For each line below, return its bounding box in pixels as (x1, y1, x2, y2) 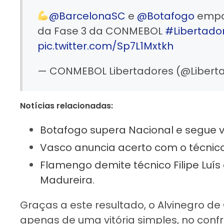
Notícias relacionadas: (20, 99, 113, 111)
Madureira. (40, 172, 94, 187)
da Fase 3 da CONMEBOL (37, 23, 165, 38)
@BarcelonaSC (48, 8, 125, 23)
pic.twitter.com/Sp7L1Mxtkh (37, 38, 173, 53)
